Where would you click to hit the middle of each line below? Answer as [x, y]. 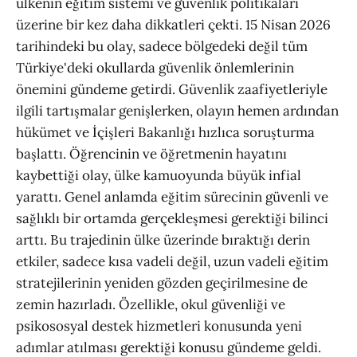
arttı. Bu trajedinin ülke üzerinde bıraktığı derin [163, 239]
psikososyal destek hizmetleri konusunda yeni [159, 326]
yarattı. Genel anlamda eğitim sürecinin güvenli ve [172, 196]
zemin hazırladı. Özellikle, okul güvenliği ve [151, 304]
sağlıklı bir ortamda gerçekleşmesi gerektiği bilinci [172, 218]
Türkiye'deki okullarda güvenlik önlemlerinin [155, 67]
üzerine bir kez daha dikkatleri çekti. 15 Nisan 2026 [173, 24]
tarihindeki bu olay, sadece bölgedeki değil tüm [162, 46]
